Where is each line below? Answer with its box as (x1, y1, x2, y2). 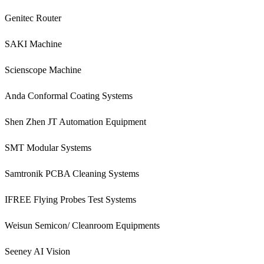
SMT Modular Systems (5, 143, 91, 153)
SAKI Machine (5, 39, 62, 49)
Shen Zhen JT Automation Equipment (5, 117, 146, 127)
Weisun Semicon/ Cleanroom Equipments (5, 220, 160, 231)
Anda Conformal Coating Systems (5, 91, 133, 101)
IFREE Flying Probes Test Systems (5, 194, 136, 205)
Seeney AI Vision (5, 246, 70, 257)
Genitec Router (5, 13, 61, 24)
